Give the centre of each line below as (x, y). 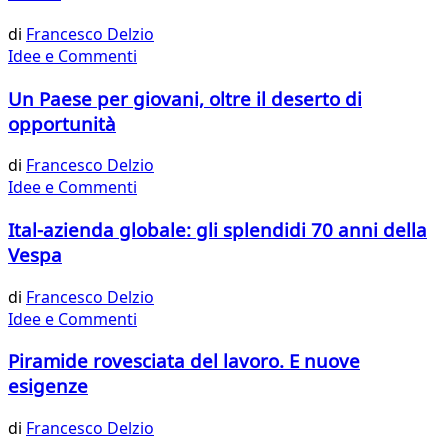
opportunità (62, 123)
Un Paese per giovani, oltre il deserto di (185, 98)
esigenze (48, 386)
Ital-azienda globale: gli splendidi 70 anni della (217, 229)
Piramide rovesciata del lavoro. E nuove (184, 361)
